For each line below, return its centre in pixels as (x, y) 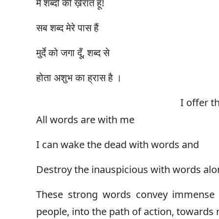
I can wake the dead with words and (117, 145)
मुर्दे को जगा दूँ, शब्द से (73, 53)
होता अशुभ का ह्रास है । (79, 78)
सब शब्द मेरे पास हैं (67, 28)
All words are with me (85, 120)
